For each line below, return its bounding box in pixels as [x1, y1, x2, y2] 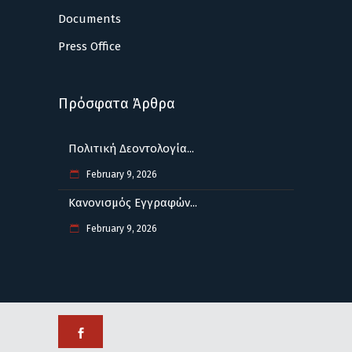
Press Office [58, 39, 121, 54]
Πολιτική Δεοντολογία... [68, 141, 194, 156]
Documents [58, 12, 121, 27]
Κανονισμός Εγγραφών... [68, 196, 197, 211]
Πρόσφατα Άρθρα [58, 95, 175, 113]
